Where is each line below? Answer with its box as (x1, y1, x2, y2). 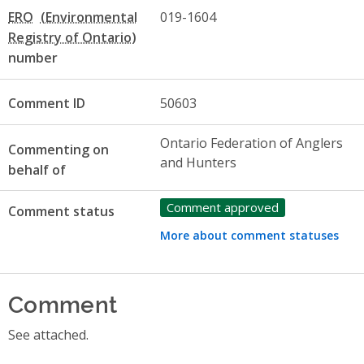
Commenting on (8, 140, 109, 158)
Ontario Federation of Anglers (159, 133, 343, 152)
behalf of (8, 160, 66, 179)
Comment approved (166, 198, 279, 215)
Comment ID (8, 94, 85, 113)
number (8, 48, 58, 67)
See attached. (8, 325, 89, 344)
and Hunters (159, 153, 236, 171)
